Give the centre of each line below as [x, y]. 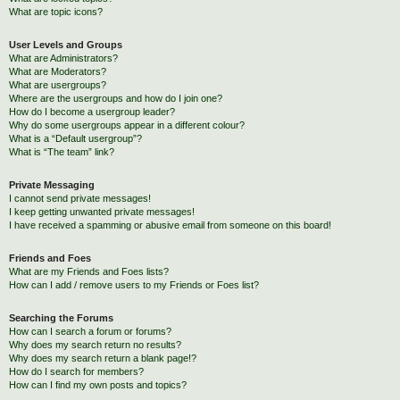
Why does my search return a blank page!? [103, 358]
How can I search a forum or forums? [90, 331]
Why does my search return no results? [95, 345]
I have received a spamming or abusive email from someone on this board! [170, 225]
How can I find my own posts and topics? [98, 385]
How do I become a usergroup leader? [92, 112]
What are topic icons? [56, 12]
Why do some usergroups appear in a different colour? [127, 125]
